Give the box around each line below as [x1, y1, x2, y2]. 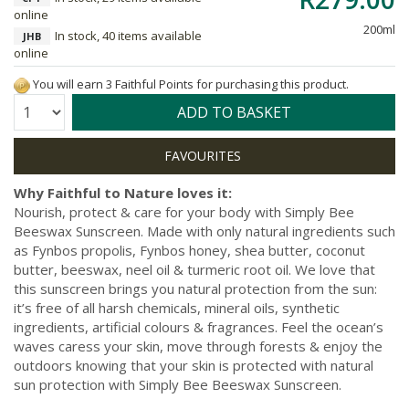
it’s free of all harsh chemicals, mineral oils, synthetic [14, 298, 340, 317]
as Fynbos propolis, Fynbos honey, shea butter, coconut [14, 240, 365, 259]
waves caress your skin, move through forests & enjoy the [14, 336, 383, 355]
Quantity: [13, 100, 59, 116]
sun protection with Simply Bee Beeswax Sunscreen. [14, 374, 341, 393]
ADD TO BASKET [176, 101, 291, 122]
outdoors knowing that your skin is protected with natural [14, 355, 373, 374]
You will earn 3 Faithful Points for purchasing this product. [30, 76, 349, 92]
